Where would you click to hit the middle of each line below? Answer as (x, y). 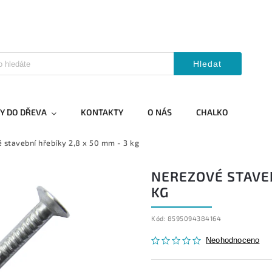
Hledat (207, 64)
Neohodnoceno (233, 240)
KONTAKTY (102, 112)
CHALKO (212, 112)
